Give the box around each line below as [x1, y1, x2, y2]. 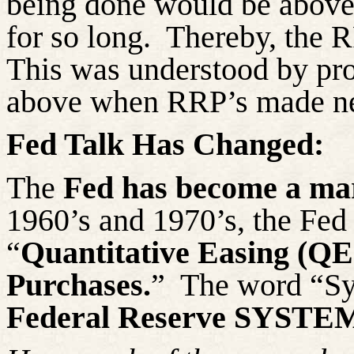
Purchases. [6, 266, 151, 303]
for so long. [6, 19, 151, 55]
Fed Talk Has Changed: [6, 126, 324, 163]
